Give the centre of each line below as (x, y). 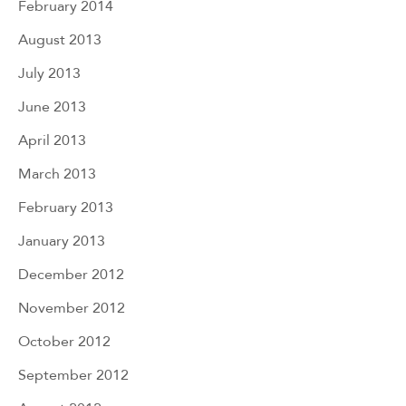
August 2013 (60, 39)
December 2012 (71, 274)
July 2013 (49, 72)
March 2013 (57, 173)
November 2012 (72, 307)
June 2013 (52, 106)
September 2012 (73, 374)
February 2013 (66, 207)
